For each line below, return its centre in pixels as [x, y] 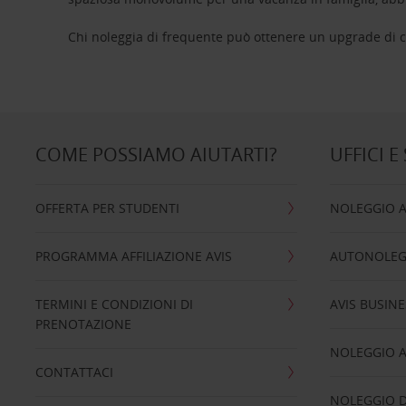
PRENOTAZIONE [83, 324]
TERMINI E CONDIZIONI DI [114, 304]
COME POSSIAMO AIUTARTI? [156, 154]
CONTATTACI [74, 372]
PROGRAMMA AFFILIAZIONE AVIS [133, 256]
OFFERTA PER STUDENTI [107, 208]
